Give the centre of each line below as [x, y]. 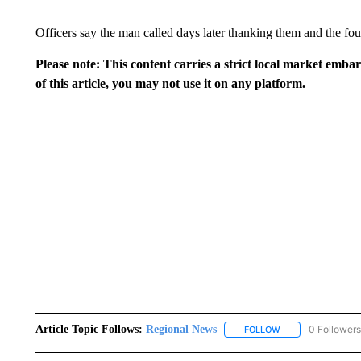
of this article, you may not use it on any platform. [170, 83]
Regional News [181, 329]
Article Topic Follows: [89, 329]
